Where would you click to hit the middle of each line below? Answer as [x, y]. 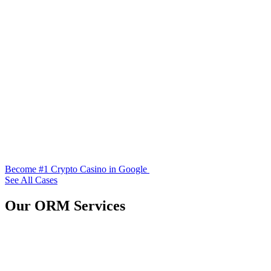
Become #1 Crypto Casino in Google [76, 169]
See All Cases [31, 180]
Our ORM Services [65, 206]
